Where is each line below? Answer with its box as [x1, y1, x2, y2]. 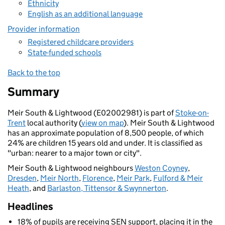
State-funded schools [28, 48, 101, 57]
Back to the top [8, 68, 60, 77]
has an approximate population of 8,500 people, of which [8, 128, 204, 138]
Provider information [8, 24, 80, 34]
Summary [8, 84, 59, 99]
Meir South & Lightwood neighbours [8, 163, 135, 173]
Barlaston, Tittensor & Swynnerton [47, 183, 166, 193]
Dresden [8, 173, 37, 183]
